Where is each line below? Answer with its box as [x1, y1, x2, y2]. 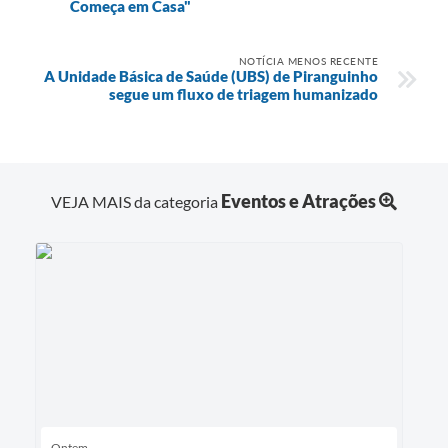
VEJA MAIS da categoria [51, 191, 221, 211]
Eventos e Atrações [221, 189, 376, 212]
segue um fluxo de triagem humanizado [109, 84, 378, 103]
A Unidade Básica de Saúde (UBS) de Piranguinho [44, 66, 378, 85]
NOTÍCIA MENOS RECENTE [238, 54, 378, 67]
